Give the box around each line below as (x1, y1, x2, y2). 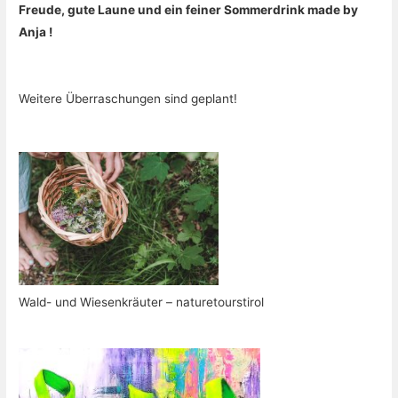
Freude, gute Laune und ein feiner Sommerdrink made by (19, 3, 359, 18)
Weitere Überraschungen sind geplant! (19, 92, 238, 107)
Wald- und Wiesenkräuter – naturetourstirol (19, 294, 265, 309)
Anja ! (19, 25, 53, 40)
